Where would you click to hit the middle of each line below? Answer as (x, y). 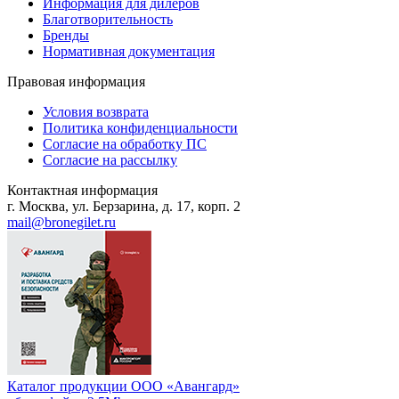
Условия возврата (96, 112)
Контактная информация (82, 191)
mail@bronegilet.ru (61, 223)
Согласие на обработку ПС (125, 144)
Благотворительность (108, 20)
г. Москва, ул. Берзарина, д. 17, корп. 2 (124, 207)
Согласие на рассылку (110, 160)
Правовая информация (76, 82)
